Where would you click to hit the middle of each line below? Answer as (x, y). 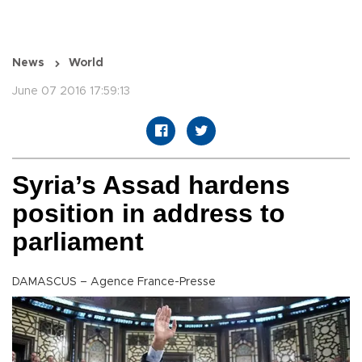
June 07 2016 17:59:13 (71, 92)
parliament (78, 242)
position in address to (149, 214)
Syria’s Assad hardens (151, 185)
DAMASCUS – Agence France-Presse (114, 282)
